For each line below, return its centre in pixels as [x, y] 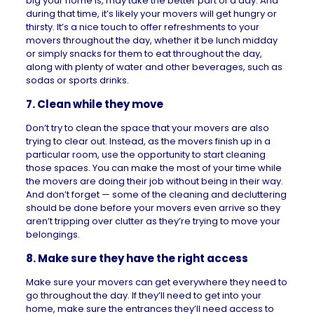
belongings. [53, 234]
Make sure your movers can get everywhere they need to [156, 282]
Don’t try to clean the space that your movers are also [147, 128]
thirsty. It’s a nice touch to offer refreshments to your [142, 27]
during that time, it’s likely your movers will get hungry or [151, 14]
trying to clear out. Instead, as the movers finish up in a [148, 141]
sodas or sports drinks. [77, 80]
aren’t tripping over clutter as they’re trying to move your [153, 221]
